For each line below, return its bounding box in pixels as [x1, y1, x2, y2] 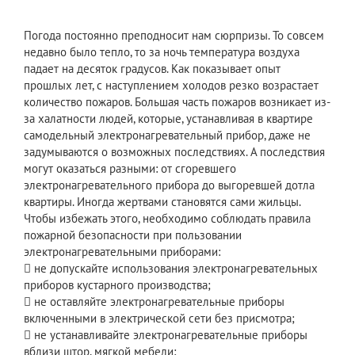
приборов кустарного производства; [24, 277, 211, 293]
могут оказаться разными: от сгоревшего [24, 161, 236, 177]
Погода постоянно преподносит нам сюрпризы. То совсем [24, 28, 324, 44]
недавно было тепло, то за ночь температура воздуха [24, 44, 300, 60]
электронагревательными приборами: [24, 244, 220, 260]
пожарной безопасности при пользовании [24, 227, 242, 243]
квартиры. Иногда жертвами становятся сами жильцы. [24, 194, 301, 210]
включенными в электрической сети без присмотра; [24, 311, 295, 326]
